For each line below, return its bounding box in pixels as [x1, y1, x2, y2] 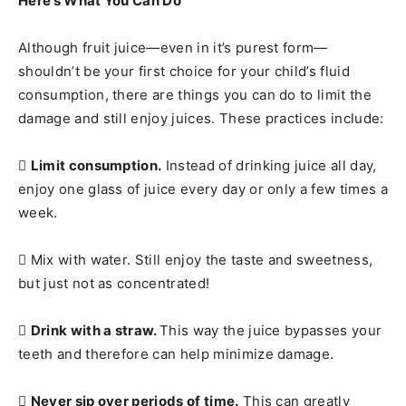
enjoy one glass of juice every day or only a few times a [18, 179, 388, 198]
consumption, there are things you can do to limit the [18, 85, 372, 103]
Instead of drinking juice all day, [161, 156, 377, 174]
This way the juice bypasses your [159, 321, 382, 339]
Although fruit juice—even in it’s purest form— [18, 38, 328, 56]
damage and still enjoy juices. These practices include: [18, 109, 384, 127]
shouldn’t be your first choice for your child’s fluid [18, 62, 350, 80]
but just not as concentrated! [18, 274, 210, 292]
